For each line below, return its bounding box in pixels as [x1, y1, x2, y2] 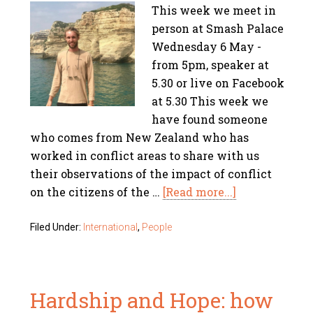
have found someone [152, 112, 268, 126]
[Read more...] [163, 184, 237, 199]
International [83, 221, 138, 233]
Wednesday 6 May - [152, 39, 262, 54]
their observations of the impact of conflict [30, 166, 272, 181]
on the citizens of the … [30, 184, 163, 199]
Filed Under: [30, 221, 84, 233]
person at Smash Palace [152, 21, 284, 36]
